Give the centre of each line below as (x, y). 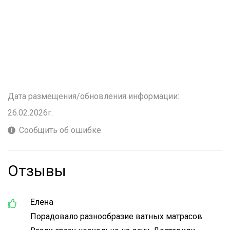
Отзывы (37, 171)
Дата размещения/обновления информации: (93, 96)
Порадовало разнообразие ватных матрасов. (117, 216)
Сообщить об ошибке (60, 130)
